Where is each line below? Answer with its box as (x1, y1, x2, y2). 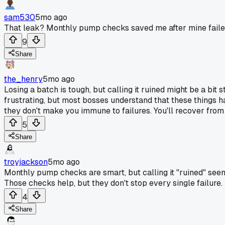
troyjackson (4, 156, 48, 167)
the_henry (4, 73, 43, 84)
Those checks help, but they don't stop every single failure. (4, 177, 222, 188)
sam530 (4, 12, 35, 23)
